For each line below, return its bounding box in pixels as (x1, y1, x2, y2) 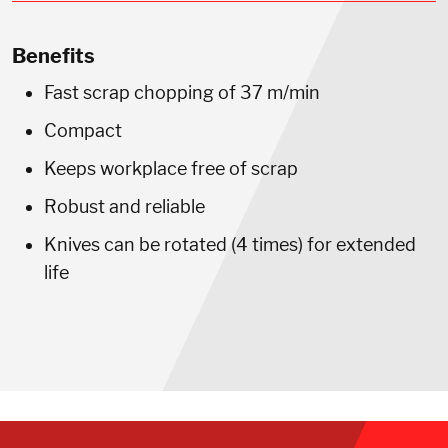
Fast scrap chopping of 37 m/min (44, 81, 320, 103)
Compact (44, 119, 122, 141)
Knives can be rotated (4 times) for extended (44, 233, 416, 255)
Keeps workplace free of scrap (44, 157, 298, 179)
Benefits (12, 43, 95, 68)
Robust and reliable (44, 195, 205, 217)
